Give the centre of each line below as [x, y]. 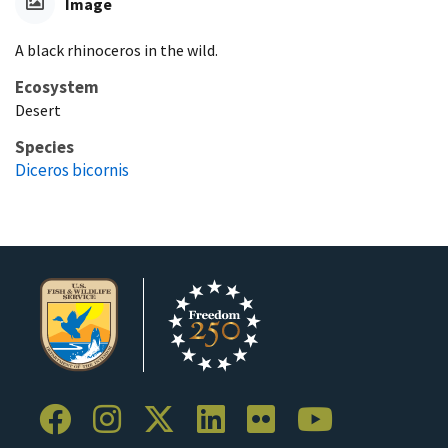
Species [44, 146]
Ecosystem [57, 86]
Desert [38, 109]
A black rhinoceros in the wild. [116, 49]
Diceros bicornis [72, 169]
